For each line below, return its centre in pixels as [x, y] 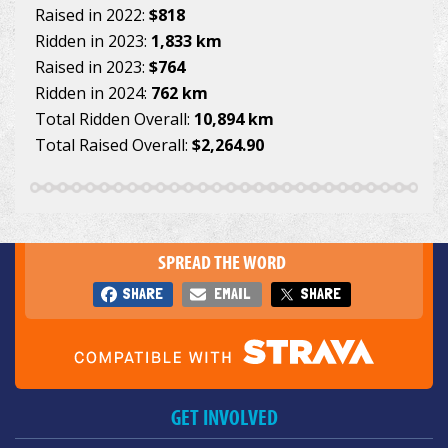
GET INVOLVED [224, 417]
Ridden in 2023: [93, 41]
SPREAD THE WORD [221, 262]
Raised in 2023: [92, 67]
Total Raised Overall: [113, 145]
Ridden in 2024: [93, 93]
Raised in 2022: [92, 15]
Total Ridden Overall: [114, 119]
